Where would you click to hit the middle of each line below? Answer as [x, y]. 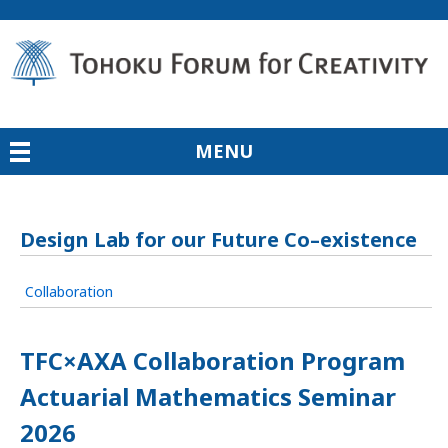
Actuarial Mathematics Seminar [207, 396]
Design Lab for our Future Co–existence [218, 239]
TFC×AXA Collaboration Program [212, 360]
